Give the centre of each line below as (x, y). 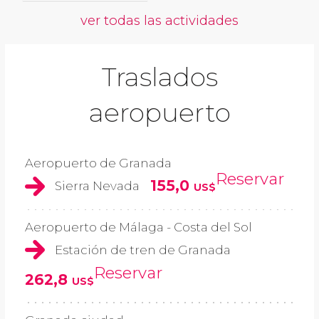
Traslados (159, 77)
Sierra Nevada (97, 186)
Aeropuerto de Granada (98, 163)
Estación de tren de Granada (143, 250)
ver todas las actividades (159, 21)
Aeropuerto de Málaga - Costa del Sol (138, 227)
